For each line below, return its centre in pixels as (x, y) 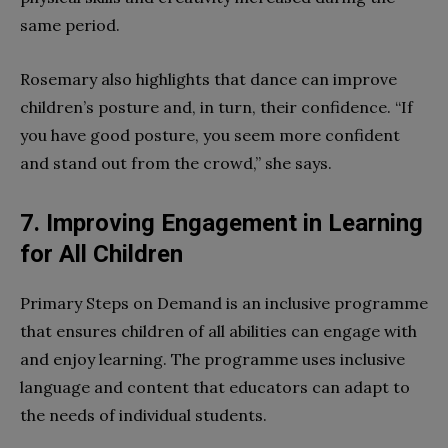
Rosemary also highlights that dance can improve (208, 78)
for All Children (101, 253)
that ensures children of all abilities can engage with (218, 330)
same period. (70, 24)
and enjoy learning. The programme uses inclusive (212, 358)
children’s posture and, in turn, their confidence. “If (216, 106)
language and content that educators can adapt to (215, 386)
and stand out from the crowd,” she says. (176, 162)
